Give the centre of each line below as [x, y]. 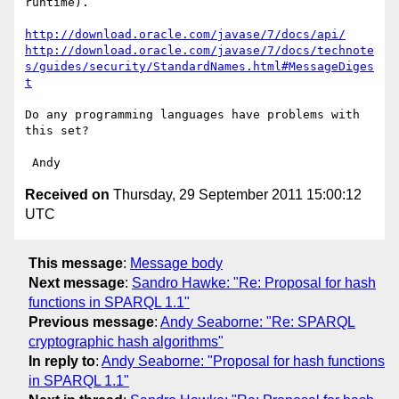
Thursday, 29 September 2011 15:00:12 [236, 195]
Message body [176, 263]
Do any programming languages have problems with [192, 115]
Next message [77, 282]
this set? [57, 131]
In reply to [62, 361]
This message [76, 263]
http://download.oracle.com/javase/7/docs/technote [199, 51]
